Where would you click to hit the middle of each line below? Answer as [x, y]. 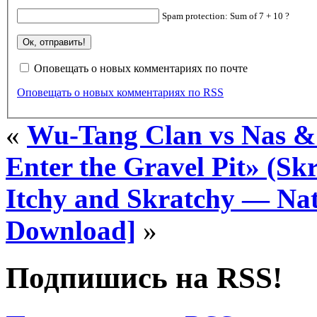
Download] [71, 230]
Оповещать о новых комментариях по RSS [120, 92]
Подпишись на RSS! [144, 277]
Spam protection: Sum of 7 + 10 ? [226, 16]
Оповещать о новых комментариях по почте [141, 68]
